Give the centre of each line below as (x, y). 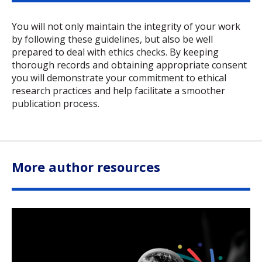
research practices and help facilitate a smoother (118, 91)
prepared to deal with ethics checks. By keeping (115, 52)
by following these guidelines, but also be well (112, 39)
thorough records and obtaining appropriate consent (129, 65)
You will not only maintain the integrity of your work (126, 27)
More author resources (86, 167)
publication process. (56, 104)
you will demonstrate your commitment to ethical (119, 78)
